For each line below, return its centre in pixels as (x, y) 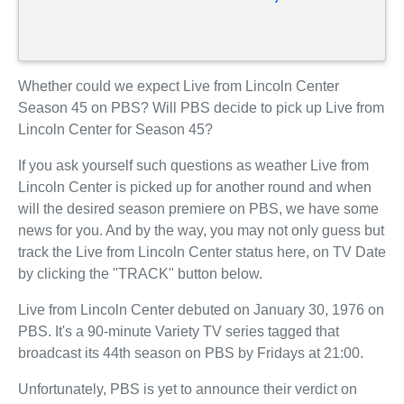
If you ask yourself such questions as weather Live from (193, 165)
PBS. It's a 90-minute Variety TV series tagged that (179, 331)
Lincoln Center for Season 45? (115, 129)
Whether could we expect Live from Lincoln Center (179, 86)
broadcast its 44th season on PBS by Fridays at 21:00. (191, 353)
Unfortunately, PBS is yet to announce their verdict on (188, 389)
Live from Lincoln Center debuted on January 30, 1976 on (201, 309)
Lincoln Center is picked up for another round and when (195, 187)
